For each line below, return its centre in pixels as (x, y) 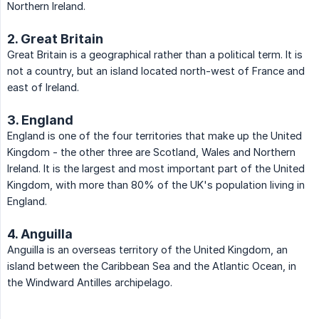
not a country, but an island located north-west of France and (156, 71)
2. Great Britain (55, 39)
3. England (40, 120)
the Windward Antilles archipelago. (90, 283)
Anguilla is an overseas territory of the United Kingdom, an (147, 250)
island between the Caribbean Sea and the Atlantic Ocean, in (152, 266)
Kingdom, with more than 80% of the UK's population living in (156, 185)
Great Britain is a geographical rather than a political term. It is (155, 55)
